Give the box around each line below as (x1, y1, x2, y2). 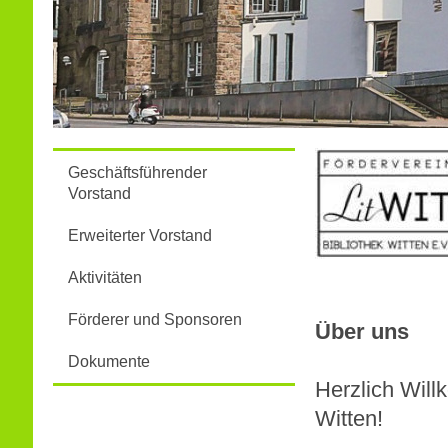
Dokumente (67, 353, 150, 370)
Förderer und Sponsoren (67, 311, 242, 328)
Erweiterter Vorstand (67, 227, 212, 244)
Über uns (314, 319, 409, 344)
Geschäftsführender (67, 164, 207, 181)
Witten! (314, 406, 383, 431)
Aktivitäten (67, 269, 142, 286)
